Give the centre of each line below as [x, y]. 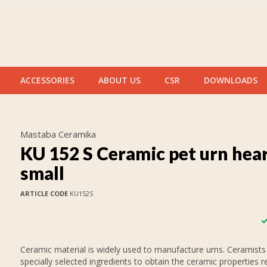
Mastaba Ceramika [58, 134]
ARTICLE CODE [44, 193]
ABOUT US [119, 80]
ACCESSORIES [47, 80]
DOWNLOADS [231, 80]
